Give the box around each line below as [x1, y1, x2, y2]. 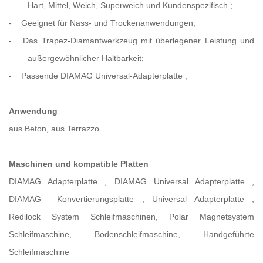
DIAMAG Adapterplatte [9, 177, 105, 187]
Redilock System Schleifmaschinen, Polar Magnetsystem [9, 212, 254, 222]
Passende [21, 71, 60, 81]
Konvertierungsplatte [57, 194, 142, 204]
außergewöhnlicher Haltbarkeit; [28, 53, 144, 63]
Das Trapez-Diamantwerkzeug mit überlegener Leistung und [23, 36, 254, 46]
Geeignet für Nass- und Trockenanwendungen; [21, 18, 195, 28]
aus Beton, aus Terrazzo [9, 124, 99, 134]
